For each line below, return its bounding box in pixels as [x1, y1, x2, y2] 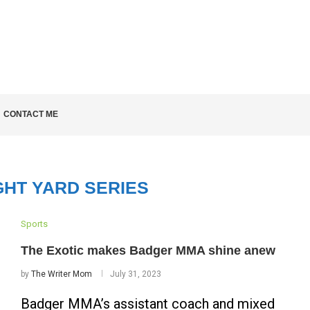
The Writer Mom [30, 269, 92, 279]
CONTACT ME [3, 109, 58, 119]
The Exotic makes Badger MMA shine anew [20, 244, 275, 257]
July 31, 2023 [109, 269, 161, 279]
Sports [20, 219, 48, 229]
